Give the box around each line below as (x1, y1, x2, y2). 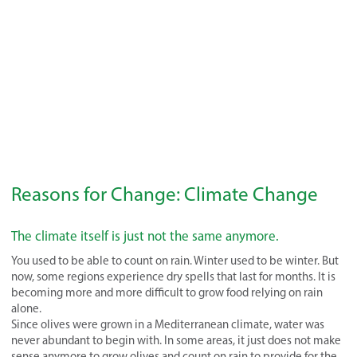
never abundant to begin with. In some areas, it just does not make (11, 333, 341, 348)
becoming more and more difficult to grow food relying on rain (11, 285, 323, 300)
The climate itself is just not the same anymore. (11, 228, 279, 245)
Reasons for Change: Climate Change (11, 182, 318, 206)
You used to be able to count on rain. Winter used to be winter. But (11, 253, 339, 269)
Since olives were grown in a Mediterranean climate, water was (11, 317, 324, 332)
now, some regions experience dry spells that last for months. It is (11, 269, 335, 284)
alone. (11, 301, 41, 316)
